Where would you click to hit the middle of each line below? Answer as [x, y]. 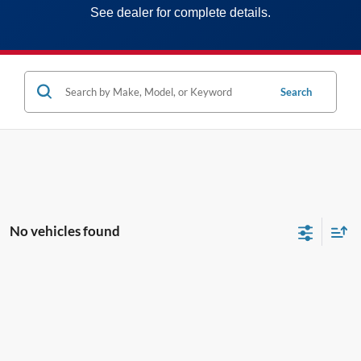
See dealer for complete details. [180, 12]
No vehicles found [65, 230]
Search [296, 91]
